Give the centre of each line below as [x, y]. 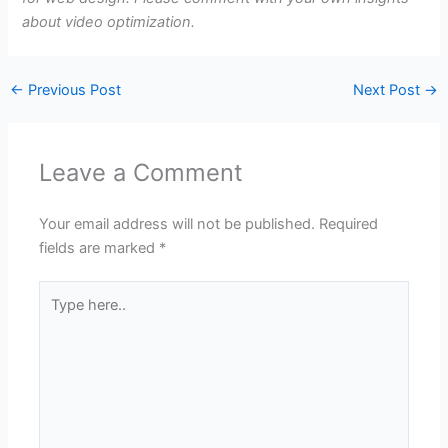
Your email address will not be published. [177, 223]
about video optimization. [109, 21]
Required [349, 223]
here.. [57, 316]
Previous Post [72, 89]
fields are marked [99, 247]
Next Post [389, 89]
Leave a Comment [141, 172]
